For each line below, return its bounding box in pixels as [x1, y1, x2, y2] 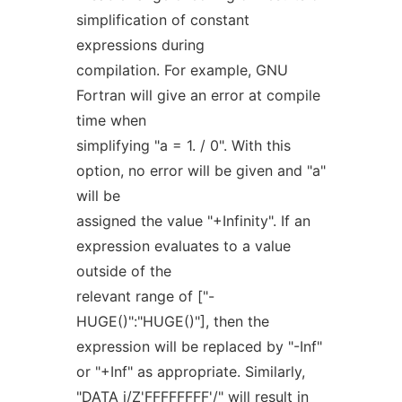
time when [75, 111, 146, 129]
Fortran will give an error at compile [75, 86, 320, 104]
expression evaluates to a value [75, 237, 291, 255]
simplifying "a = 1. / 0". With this [75, 136, 291, 154]
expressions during [75, 36, 205, 54]
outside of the [75, 262, 171, 280]
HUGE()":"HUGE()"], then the [75, 312, 269, 330]
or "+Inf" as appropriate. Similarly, [75, 363, 305, 380]
